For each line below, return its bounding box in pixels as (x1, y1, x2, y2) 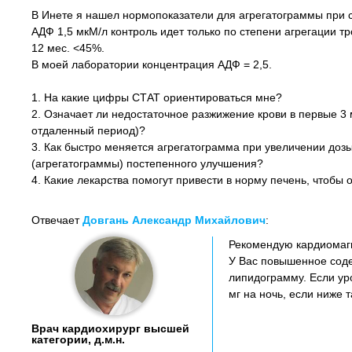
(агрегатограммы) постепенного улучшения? (31, 157, 263, 170)
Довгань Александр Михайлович (82, 214, 266, 226)
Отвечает (31, 214, 82, 226)
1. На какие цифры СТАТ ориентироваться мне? (31, 91, 282, 104)
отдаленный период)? (31, 124, 145, 137)
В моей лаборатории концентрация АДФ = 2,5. (31, 58, 272, 71)
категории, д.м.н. (31, 333, 125, 346)
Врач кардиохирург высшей (31, 322, 189, 335)
